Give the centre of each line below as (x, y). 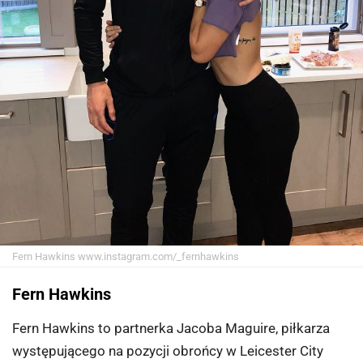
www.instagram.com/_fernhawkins (157, 257)
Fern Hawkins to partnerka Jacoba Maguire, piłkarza (171, 329)
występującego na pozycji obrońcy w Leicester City (168, 351)
